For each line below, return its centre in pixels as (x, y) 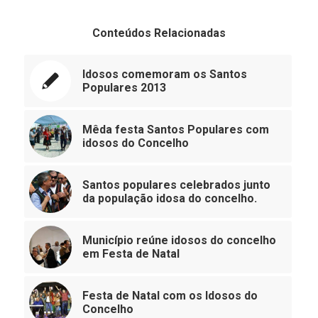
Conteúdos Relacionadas (159, 33)
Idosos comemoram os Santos (164, 75)
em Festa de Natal (131, 254)
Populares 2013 (124, 88)
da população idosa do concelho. (169, 199)
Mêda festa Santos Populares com (175, 130)
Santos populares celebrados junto (176, 185)
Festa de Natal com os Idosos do (170, 296)
